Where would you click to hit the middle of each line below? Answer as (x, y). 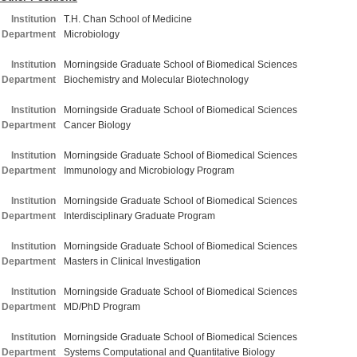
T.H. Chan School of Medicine (128, 19)
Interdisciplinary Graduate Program (139, 216)
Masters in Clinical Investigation (132, 261)
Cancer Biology (97, 125)
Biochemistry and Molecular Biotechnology (156, 80)
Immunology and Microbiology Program (149, 171)
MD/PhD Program (102, 307)
